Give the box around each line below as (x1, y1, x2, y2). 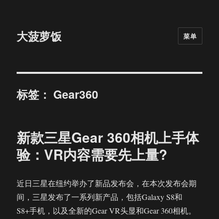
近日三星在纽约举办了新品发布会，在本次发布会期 (17, 178, 197, 188)
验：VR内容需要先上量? (17, 144, 168, 164)
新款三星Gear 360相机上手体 (17, 127, 199, 147)
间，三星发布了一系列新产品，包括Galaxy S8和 (17, 192, 183, 202)
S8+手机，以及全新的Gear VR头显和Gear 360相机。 (17, 205, 197, 216)
